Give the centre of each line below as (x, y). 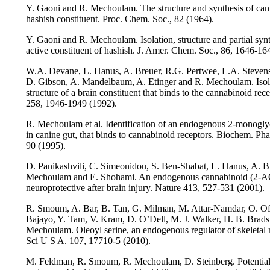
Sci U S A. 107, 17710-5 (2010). (89, 241)
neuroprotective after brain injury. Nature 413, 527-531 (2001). (146, 188)
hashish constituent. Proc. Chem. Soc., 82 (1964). (120, 19)
